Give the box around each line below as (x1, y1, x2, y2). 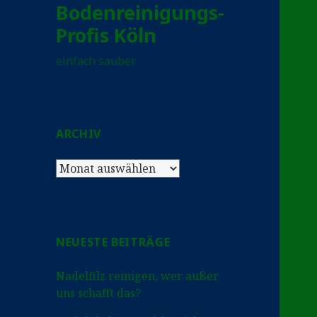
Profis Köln (56, 22, 157, 49)
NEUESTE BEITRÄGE (56, 234, 171, 250)
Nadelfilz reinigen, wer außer (56, 268, 219, 284)
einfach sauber (56, 53, 137, 69)
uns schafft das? (56, 285, 142, 301)
